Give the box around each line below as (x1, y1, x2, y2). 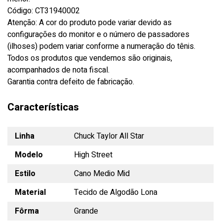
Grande (74, 205, 98, 217)
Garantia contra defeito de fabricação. (7, 75, 134, 88)
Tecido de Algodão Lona (74, 186, 157, 198)
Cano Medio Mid (74, 167, 130, 180)
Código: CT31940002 (7, 4, 80, 17)
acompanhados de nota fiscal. (7, 64, 110, 76)
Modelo (15, 148, 43, 161)
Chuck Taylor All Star (74, 130, 144, 142)
